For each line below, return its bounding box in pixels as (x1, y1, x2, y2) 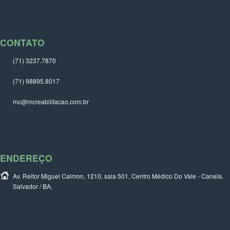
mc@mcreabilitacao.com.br (13, 97, 89, 106)
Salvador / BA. (13, 182, 52, 191)
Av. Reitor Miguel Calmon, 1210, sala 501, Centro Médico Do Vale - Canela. (13, 171, 223, 181)
